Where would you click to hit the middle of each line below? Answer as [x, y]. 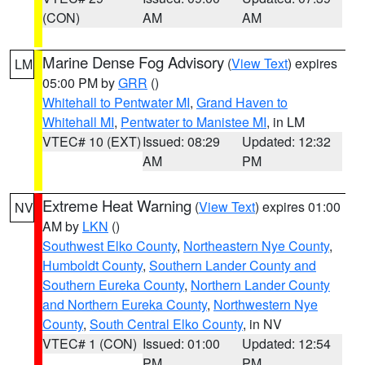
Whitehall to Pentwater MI [116, 102]
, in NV [262, 324]
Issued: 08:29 [181, 141]
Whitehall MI [78, 122]
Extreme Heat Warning [117, 205]
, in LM [286, 122]
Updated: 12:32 [287, 141]
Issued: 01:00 [181, 343]
